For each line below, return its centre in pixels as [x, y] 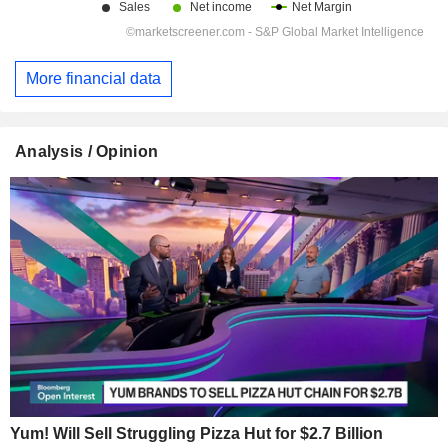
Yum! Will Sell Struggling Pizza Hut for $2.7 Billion [196, 434]
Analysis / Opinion [87, 151]
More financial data [93, 79]
